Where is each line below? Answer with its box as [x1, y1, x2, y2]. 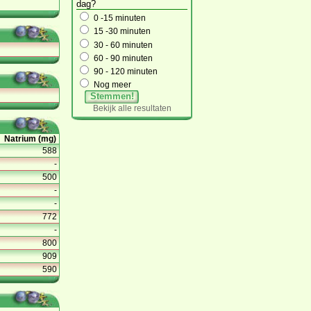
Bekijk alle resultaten [92, 103, 171, 113]
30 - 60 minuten [94, 40, 153, 50]
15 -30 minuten [94, 26, 151, 37]
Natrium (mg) [4, 133, 56, 144]
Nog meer [94, 80, 131, 90]
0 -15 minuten [94, 13, 146, 24]
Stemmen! [90, 91, 134, 102]
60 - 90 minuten [94, 53, 153, 64]
